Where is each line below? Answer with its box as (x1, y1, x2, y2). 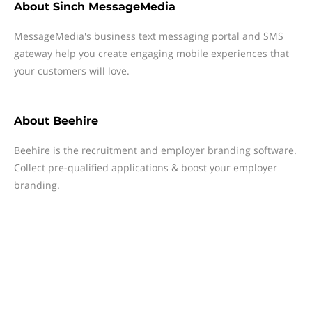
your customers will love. (14, 64, 130, 77)
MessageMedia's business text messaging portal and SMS (14, 29, 283, 42)
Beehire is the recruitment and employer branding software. (14, 143, 297, 157)
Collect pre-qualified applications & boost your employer (14, 161, 277, 174)
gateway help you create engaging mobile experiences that (14, 47, 289, 60)
